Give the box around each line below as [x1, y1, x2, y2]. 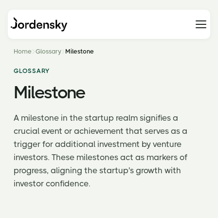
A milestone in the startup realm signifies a [14, 113, 178, 123]
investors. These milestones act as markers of [14, 152, 187, 162]
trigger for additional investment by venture [14, 139, 182, 149]
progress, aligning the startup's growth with [14, 165, 181, 175]
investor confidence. [14, 179, 91, 188]
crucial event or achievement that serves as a [14, 126, 187, 136]
